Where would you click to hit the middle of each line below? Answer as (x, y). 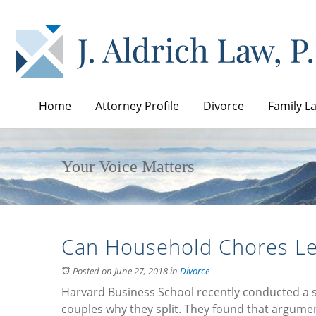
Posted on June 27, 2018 (120, 271)
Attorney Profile (137, 105)
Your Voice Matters (128, 166)
